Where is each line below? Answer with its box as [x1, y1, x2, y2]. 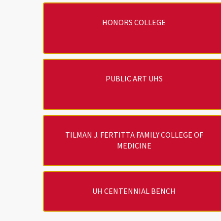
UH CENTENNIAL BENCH [92, 185, 176, 197]
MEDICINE [116, 140, 151, 151]
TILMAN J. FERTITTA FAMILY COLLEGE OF [65, 129, 203, 141]
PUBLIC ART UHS [105, 73, 163, 84]
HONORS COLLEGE [102, 17, 166, 28]
